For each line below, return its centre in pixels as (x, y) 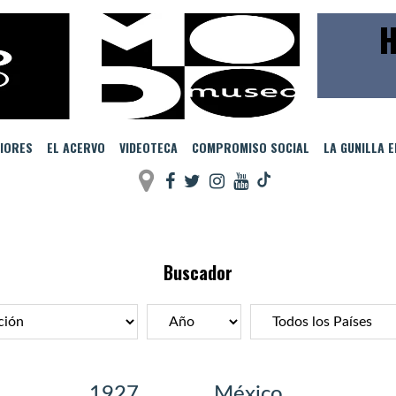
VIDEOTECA (148, 147)
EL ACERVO (76, 147)
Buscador (198, 272)
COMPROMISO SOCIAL (250, 147)
